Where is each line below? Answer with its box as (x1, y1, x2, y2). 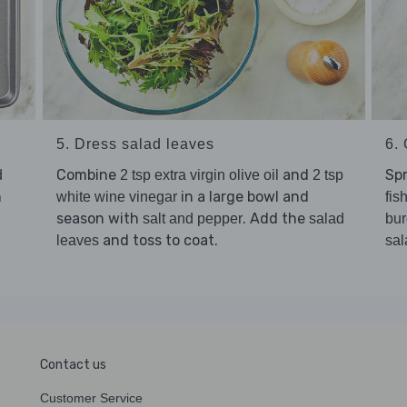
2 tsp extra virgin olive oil (119, 167, 279, 184)
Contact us (40, 357, 106, 373)
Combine (55, 166, 120, 184)
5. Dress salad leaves (55, 136, 214, 153)
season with (55, 210, 143, 228)
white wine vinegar (55, 189, 177, 205)
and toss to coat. (98, 232, 218, 250)
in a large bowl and (176, 188, 309, 206)
